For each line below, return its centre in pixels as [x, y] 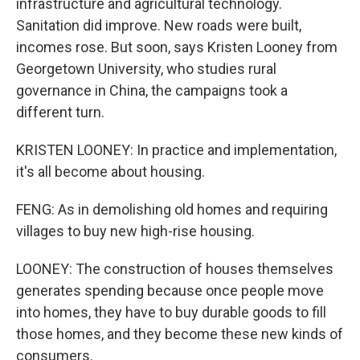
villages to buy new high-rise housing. [135, 231]
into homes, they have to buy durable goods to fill [171, 312]
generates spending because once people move [170, 290]
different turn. [60, 112]
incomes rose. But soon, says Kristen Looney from [177, 47]
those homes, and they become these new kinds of [180, 334]
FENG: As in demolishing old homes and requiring [172, 209]
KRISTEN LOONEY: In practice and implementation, [176, 150]
